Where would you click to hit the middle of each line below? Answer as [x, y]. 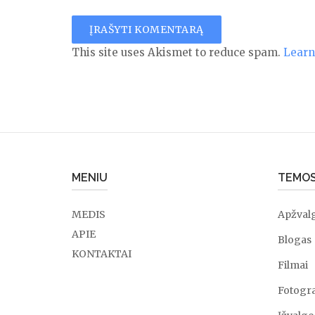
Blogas [294, 240]
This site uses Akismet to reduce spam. [178, 52]
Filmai [292, 265]
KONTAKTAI [102, 254]
